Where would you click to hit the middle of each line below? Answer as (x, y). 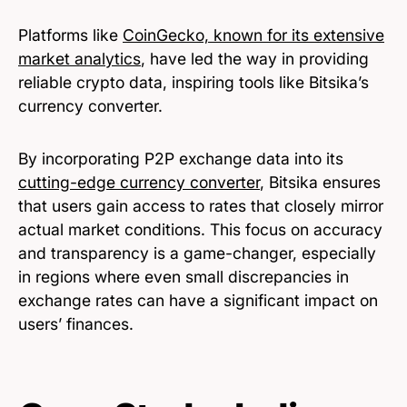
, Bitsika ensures (320, 182)
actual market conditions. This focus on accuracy (200, 229)
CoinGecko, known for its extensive (253, 35)
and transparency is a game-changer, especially (197, 253)
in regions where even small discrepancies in (184, 276)
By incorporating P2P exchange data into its (181, 158)
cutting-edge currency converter (139, 182)
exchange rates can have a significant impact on (198, 300)
